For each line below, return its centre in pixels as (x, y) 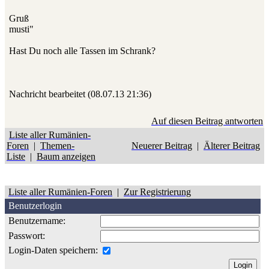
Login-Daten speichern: (52, 250)
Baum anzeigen (66, 157)
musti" (21, 29)
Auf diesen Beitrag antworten (207, 121)
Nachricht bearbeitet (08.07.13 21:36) (80, 94)
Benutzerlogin (34, 206)
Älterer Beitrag (232, 146)
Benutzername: (36, 221)
